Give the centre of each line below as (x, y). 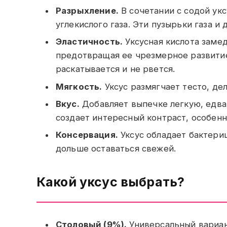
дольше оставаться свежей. (116, 149)
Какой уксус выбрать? (111, 182)
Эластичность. (89, 42)
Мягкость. (79, 86)
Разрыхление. (87, 11)
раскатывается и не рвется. (116, 69)
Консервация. (87, 135)
